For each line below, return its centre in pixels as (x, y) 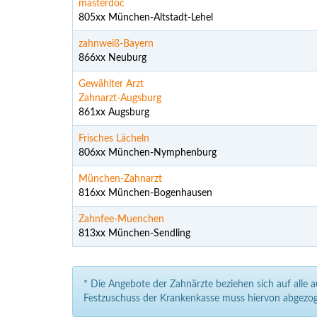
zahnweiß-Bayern (116, 44)
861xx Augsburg (114, 113)
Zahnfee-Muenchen (121, 219)
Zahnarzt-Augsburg (120, 98)
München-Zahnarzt (120, 179)
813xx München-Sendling (134, 234)
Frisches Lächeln (114, 139)
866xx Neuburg (113, 58)
